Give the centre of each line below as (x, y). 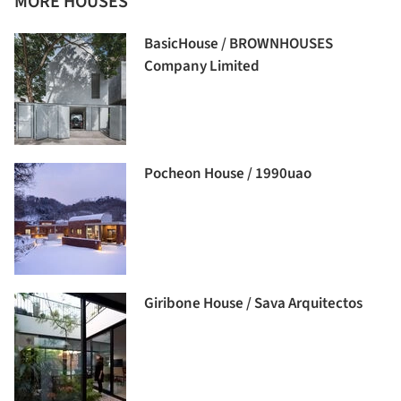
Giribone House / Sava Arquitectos (253, 303)
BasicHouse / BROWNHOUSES (239, 43)
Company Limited (202, 66)
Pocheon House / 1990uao (228, 173)
